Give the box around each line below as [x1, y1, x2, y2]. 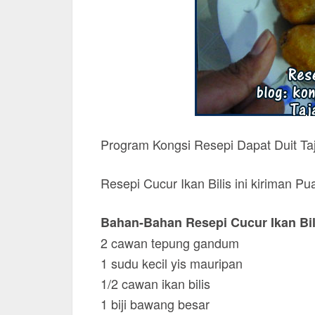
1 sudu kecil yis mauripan [101, 254, 243, 272]
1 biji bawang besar [101, 295, 210, 313]
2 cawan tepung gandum [101, 233, 239, 252]
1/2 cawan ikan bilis [101, 274, 210, 292]
